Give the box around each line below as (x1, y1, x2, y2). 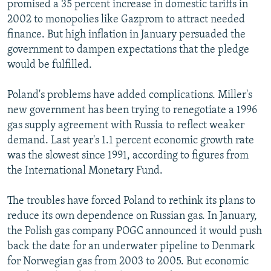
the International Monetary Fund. (7, 165, 163, 177)
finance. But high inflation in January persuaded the (7, 28, 246, 41)
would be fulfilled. (7, 59, 92, 71)
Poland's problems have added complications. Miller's (7, 89, 252, 101)
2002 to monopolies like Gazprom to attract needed (7, 13, 245, 25)
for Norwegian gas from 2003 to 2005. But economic (7, 255, 249, 267)
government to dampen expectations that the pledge (7, 44, 249, 56)
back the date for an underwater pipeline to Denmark (7, 240, 255, 252)
